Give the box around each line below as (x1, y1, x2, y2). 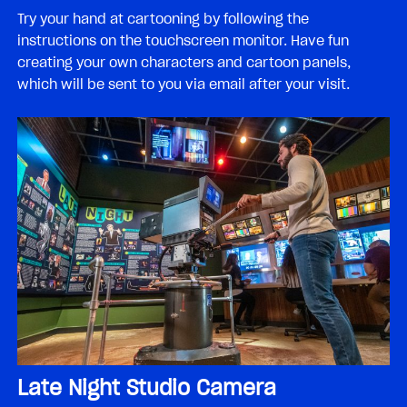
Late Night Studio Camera (17, 377, 276, 400)
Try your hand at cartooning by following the (17, 11, 309, 26)
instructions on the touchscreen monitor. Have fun (17, 33, 349, 48)
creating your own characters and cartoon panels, (17, 55, 351, 70)
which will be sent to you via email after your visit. (17, 76, 350, 92)
